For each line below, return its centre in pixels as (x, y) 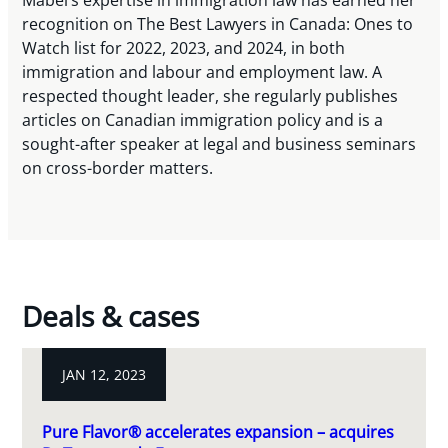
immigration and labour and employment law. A (202, 72)
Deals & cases (111, 316)
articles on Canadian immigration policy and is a (203, 120)
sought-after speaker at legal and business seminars (219, 144)
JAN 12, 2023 (104, 375)
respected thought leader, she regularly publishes (210, 96)
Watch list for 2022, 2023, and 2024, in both (184, 48)
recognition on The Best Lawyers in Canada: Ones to (218, 24)
